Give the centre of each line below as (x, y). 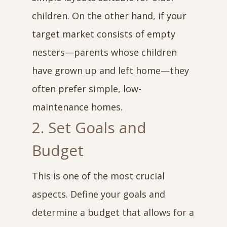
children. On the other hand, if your (109, 16)
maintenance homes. (77, 107)
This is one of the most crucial (98, 176)
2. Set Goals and (89, 127)
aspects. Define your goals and (98, 194)
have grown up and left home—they (110, 70)
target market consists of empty (103, 34)
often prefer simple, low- (86, 89)
